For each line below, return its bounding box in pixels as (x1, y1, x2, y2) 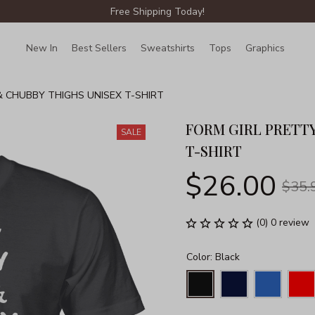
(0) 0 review (256, 216, 309, 229)
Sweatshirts (141, 41, 195, 55)
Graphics (245, 41, 285, 55)
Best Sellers (72, 41, 127, 55)
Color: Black (186, 250, 240, 264)
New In (26, 41, 58, 55)
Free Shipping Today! (110, 4, 205, 18)
